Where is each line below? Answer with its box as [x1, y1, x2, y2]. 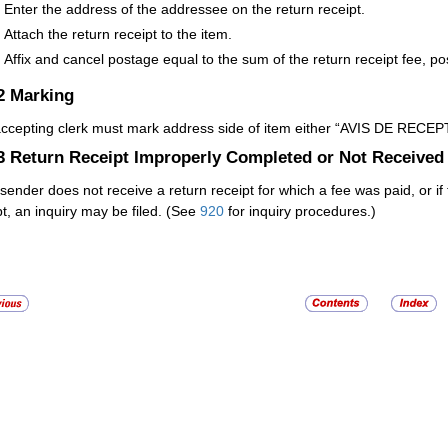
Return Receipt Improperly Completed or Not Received [10, 147, 444, 168]
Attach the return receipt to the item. [4, 26, 232, 43]
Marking [10, 84, 74, 105]
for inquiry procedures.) [224, 203, 376, 220]
